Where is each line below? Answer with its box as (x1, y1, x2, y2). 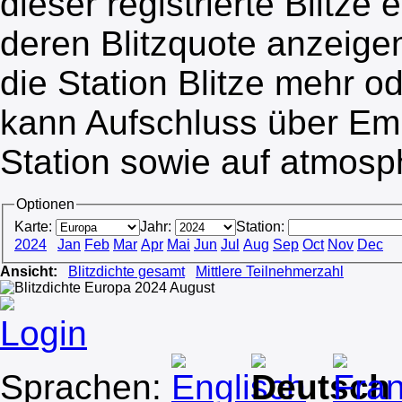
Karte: (14, 218, 52, 234)
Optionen (16, 197, 74, 213)
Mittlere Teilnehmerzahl (196, 263, 344, 279)
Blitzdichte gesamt (68, 263, 185, 279)
